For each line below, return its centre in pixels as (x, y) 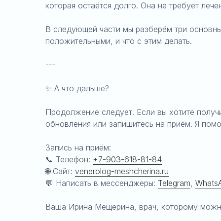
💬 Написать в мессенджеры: (102, 183)
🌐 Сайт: (60, 171)
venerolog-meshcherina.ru (122, 171)
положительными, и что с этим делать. (119, 41)
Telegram (174, 183)
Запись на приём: (78, 147)
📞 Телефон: (69, 159)
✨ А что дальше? (77, 88)
